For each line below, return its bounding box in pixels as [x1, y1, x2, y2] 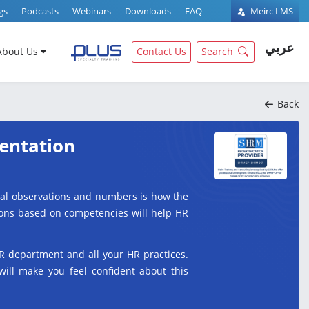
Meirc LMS [248, 5, 293, 17]
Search [201, 45, 233, 59]
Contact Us [137, 45, 186, 59]
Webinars [72, 5, 111, 17]
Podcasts [21, 5, 59, 17]
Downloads [125, 5, 171, 17]
